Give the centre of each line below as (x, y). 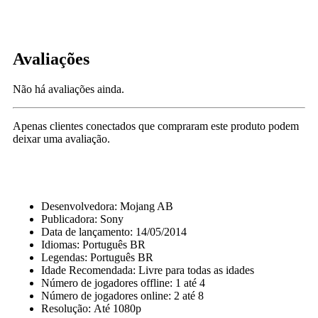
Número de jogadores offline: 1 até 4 (123, 283)
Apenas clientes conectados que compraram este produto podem (156, 126)
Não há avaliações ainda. (68, 89)
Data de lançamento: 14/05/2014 (114, 231)
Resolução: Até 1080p (91, 308)
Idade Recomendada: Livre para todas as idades (148, 270)
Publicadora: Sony (82, 219)
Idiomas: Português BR (93, 244)
